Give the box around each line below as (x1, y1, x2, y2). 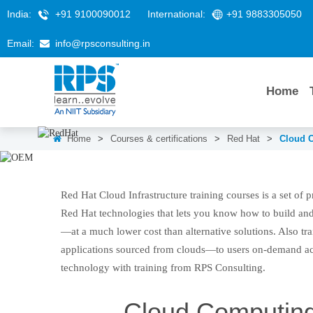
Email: (7, 38, 37, 49)
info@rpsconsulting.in (55, 38, 150, 49)
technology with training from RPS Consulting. (61, 261, 265, 273)
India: (7, 8, 34, 20)
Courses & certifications (110, 133, 208, 144)
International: (147, 8, 208, 20)
